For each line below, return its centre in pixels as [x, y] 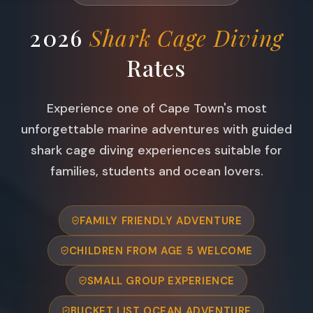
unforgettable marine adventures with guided [156, 130]
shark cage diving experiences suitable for [156, 151]
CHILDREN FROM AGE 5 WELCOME [161, 250]
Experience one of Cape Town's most [156, 109]
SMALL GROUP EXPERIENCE [161, 281]
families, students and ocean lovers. [156, 172]
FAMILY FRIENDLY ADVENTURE [161, 220]
